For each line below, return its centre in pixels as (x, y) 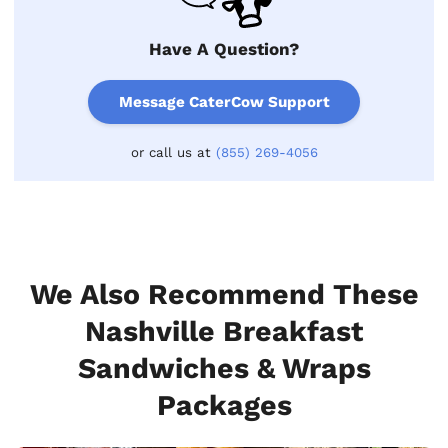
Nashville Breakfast (224, 330)
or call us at (173, 152)
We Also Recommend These (224, 293)
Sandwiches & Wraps (224, 367)
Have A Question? (224, 49)
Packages (224, 404)
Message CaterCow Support (224, 101)
